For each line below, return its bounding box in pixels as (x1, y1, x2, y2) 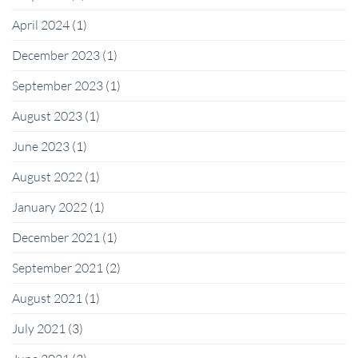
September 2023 (12, 78, 103, 94)
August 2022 (12, 169, 82, 185)
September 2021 (12, 260, 103, 276)
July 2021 (12, 320, 66, 337)
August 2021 (12, 290, 82, 307)
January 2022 (12, 199, 87, 216)
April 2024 (12, 17, 70, 34)
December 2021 (12, 229, 100, 246)
